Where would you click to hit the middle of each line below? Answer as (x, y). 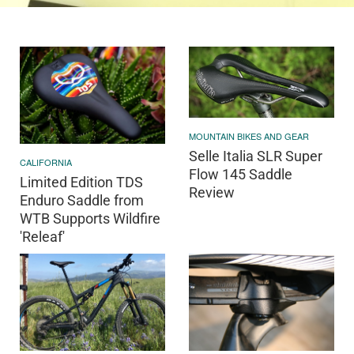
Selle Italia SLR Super (256, 156)
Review (212, 192)
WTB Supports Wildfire (90, 218)
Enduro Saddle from (82, 200)
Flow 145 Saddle (241, 174)
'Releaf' (42, 236)
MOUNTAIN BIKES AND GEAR (249, 136)
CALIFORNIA (46, 162)
